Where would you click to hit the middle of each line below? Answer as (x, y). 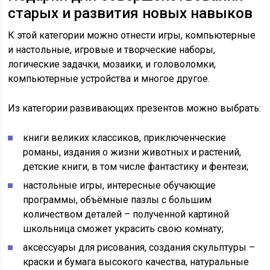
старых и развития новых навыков (130, 14)
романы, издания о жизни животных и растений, (132, 152)
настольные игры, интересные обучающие (120, 186)
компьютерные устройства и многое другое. (109, 79)
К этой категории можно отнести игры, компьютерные (132, 36)
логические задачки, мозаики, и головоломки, (112, 64)
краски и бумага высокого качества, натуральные (136, 262)
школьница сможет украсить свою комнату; (124, 229)
